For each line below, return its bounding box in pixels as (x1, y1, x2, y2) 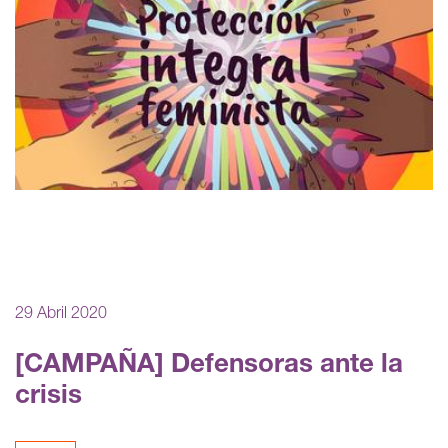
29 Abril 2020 (15, 306, 107, 323)
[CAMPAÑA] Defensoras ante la (15, 352, 403, 379)
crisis (15, 383, 82, 410)
